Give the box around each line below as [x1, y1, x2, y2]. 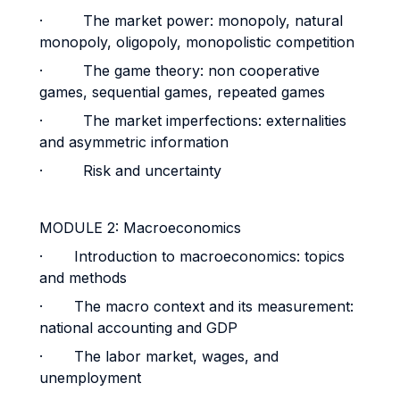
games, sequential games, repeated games [39, 83, 325, 101]
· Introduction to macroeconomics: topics [39, 247, 345, 265]
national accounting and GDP [39, 319, 237, 337]
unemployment [39, 369, 141, 387]
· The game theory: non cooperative [39, 62, 320, 79]
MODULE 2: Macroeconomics [39, 219, 241, 237]
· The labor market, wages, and [39, 347, 279, 365]
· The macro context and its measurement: [39, 297, 354, 315]
